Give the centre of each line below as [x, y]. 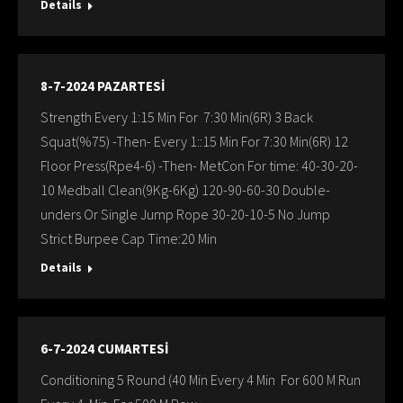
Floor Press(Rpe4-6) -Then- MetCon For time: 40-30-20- [199, 166]
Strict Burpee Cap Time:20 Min [129, 238]
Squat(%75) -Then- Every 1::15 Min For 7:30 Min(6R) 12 [194, 141]
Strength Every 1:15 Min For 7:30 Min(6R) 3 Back [177, 117]
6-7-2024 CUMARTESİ [105, 349]
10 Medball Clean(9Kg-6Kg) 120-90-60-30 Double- [185, 190]
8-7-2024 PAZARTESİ [103, 86]
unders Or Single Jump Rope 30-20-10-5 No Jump [185, 214]
